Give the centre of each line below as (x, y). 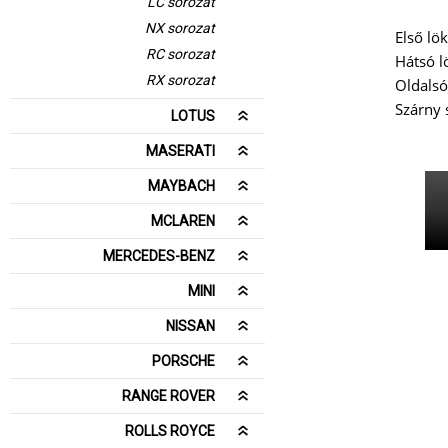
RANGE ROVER (168, 396)
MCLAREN (183, 221)
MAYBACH (181, 186)
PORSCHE (183, 361)
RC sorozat (180, 54)
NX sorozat (180, 28)
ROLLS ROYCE (170, 431)
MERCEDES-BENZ (159, 256)
